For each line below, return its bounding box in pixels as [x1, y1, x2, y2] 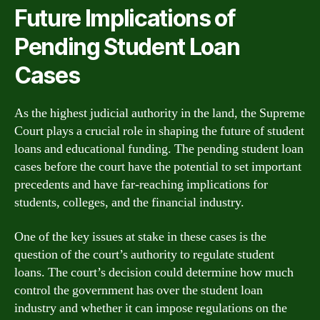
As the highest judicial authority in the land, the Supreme [14, 105, 305, 121]
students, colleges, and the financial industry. [14, 194, 244, 211]
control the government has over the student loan [14, 281, 263, 299]
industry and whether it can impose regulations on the [14, 299, 287, 316]
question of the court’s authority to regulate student [14, 246, 274, 263]
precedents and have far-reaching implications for [14, 176, 268, 193]
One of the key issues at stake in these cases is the [14, 228, 266, 245]
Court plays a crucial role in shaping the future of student [14, 123, 304, 139]
